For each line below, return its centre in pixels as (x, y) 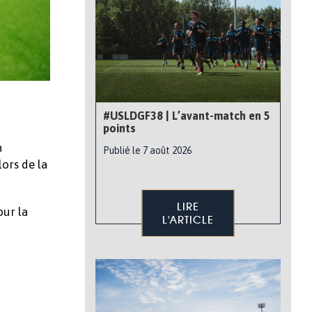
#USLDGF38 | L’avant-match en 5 (187, 116)
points (119, 128)
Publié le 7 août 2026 (147, 150)
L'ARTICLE (188, 220)
